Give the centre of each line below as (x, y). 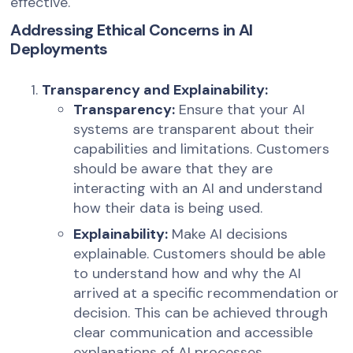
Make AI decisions (228, 234)
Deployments (59, 49)
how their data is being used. (168, 208)
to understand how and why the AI (188, 274)
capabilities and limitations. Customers (202, 149)
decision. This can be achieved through (201, 313)
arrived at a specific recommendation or (206, 294)
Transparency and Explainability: (155, 90)
